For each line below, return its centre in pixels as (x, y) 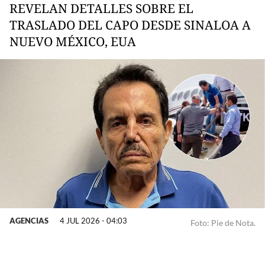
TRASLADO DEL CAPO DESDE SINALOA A (130, 25)
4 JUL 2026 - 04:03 (93, 220)
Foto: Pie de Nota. (223, 222)
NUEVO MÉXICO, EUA (73, 41)
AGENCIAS (29, 220)
